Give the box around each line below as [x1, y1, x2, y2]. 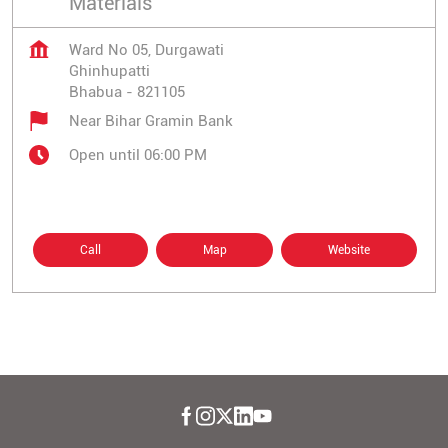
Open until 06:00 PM [69, 146, 207, 164]
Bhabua [69, 83, 122, 101]
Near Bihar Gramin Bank [69, 112, 233, 130]
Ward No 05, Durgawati [69, 41, 224, 59]
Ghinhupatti [69, 62, 150, 80]
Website [328, 243, 371, 257]
